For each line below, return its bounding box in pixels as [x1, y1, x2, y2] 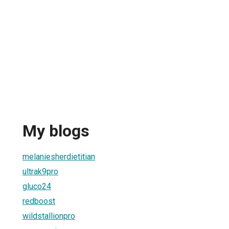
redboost [22, 196, 55, 206]
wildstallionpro [22, 211, 75, 221]
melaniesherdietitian [22, 151, 95, 162]
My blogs [22, 121, 89, 141]
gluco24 [22, 181, 51, 191]
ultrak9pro [22, 166, 58, 176]
